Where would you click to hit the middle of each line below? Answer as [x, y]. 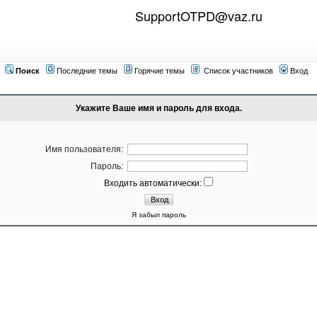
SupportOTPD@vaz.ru [199, 16]
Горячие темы [160, 71]
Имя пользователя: [84, 149]
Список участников [238, 71]
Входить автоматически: [154, 183]
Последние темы [87, 71]
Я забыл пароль [158, 215]
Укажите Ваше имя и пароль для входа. [158, 108]
